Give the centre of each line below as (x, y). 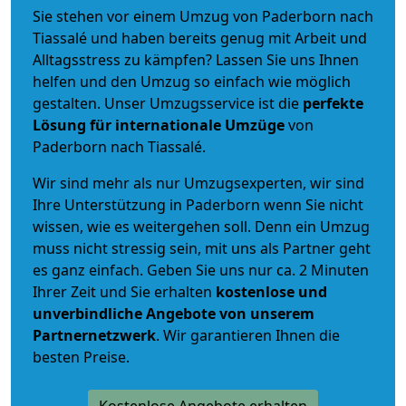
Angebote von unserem (230, 313)
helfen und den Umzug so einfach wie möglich (192, 81)
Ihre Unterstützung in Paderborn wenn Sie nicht (198, 204)
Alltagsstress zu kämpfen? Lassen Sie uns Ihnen (196, 59)
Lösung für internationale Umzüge (159, 125)
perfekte (333, 103)
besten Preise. (81, 357)
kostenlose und (271, 291)
